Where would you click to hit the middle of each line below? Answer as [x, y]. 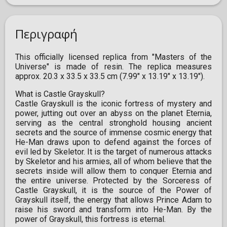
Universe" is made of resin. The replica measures [113, 67]
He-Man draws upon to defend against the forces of [113, 142]
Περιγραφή [46, 34]
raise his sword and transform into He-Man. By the [113, 210]
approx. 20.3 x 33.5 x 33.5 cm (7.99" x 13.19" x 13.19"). [110, 77]
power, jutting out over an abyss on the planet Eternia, [113, 113]
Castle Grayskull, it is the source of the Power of [113, 191]
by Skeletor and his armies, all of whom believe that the [113, 162]
